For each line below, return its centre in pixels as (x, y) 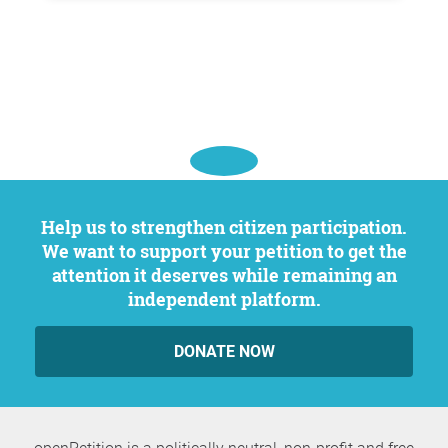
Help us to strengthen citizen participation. (48, 227)
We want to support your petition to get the (224, 251)
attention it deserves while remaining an (224, 275)
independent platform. (224, 299)
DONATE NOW (224, 351)
